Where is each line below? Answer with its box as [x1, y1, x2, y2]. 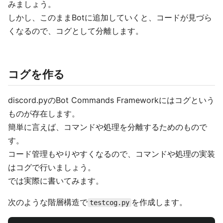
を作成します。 [131, 197, 187, 207]
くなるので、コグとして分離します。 [8, 26, 143, 36]
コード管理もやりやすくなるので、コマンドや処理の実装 [8, 149, 215, 159]
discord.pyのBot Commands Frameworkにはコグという [8, 95, 215, 105]
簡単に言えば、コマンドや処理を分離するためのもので [8, 122, 207, 132]
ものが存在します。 [8, 109, 80, 118]
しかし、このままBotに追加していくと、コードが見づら [8, 12, 212, 22]
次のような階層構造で [8, 197, 88, 207]
